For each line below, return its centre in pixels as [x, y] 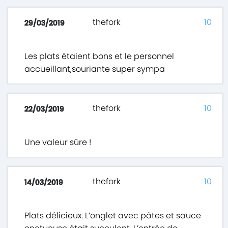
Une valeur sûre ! [58, 142]
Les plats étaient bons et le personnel [99, 56]
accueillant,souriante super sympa [95, 69]
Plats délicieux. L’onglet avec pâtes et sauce [113, 216]
